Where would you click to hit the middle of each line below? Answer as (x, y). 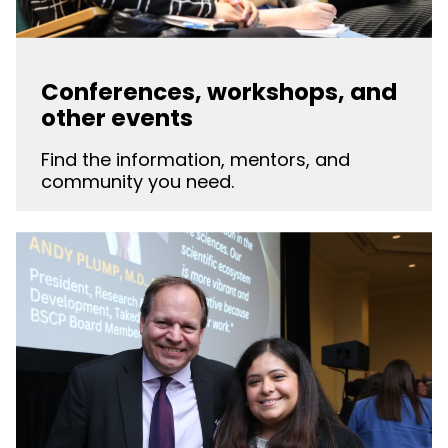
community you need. (137, 181)
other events (117, 117)
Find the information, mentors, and (195, 159)
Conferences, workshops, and (219, 91)
